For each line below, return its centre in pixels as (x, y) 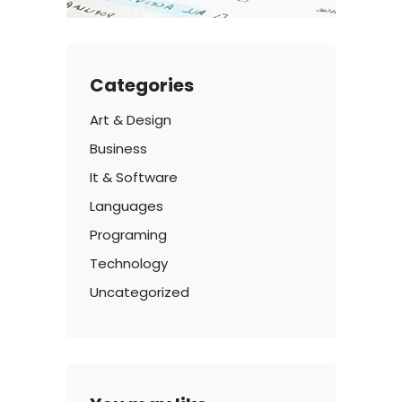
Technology (129, 263)
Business (118, 148)
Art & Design (131, 119)
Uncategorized (140, 292)
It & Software (134, 177)
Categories (142, 85)
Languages (127, 205)
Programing (128, 234)
